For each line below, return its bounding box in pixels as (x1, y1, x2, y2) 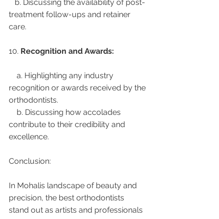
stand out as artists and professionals (9, 205, 145, 215)
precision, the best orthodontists (9, 193, 126, 202)
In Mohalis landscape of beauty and (9, 180, 139, 190)
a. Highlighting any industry (9, 70, 17, 80)
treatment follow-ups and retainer (9, 9, 132, 19)
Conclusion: (9, 156, 51, 166)
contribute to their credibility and (9, 119, 127, 129)
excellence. (9, 131, 49, 141)
